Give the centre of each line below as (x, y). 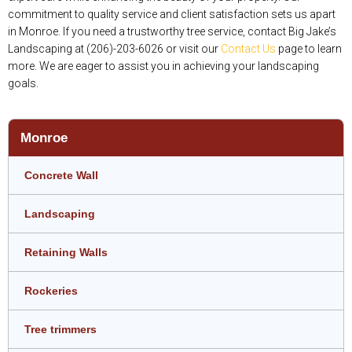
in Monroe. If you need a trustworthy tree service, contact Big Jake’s (172, 31)
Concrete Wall (61, 175)
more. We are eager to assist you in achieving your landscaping (163, 66)
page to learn (309, 48)
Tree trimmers (60, 329)
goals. (23, 83)
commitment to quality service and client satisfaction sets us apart (172, 14)
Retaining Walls (66, 252)
